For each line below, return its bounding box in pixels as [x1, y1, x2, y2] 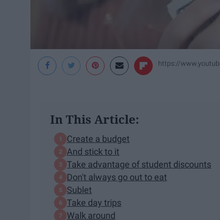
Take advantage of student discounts [67, 159, 211, 170]
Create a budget [67, 134, 130, 144]
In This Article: [50, 110, 139, 127]
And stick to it [67, 146, 119, 157]
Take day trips [67, 197, 121, 208]
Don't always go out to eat [67, 172, 167, 183]
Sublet [67, 185, 92, 195]
